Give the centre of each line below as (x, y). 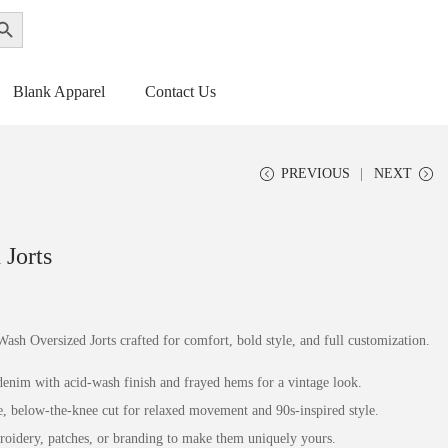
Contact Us (180, 91)
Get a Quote (203, 29)
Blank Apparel (58, 91)
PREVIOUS (315, 173)
